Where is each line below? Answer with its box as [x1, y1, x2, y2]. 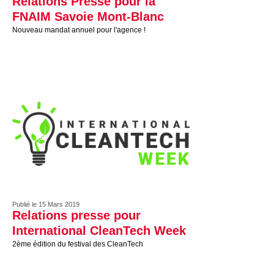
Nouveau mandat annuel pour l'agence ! [12, 26, 146, 34]
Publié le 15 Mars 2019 [12, 201, 80, 208]
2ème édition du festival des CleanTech [12, 240, 143, 248]
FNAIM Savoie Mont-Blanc [12, 10, 164, 23]
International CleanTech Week [12, 224, 186, 237]
